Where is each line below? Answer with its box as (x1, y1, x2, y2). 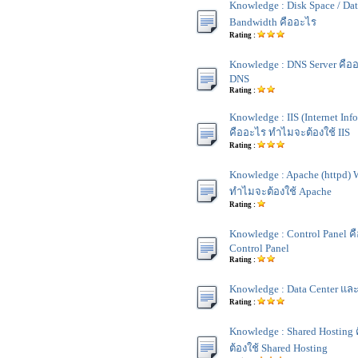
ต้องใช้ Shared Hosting (229, 342, 328, 354)
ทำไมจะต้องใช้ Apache (229, 185, 332, 197)
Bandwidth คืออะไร (229, 16, 316, 28)
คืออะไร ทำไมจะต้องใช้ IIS (229, 126, 350, 138)
